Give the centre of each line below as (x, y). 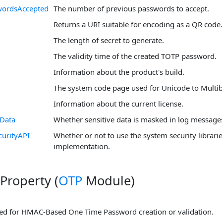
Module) (109, 181)
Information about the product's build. (119, 72)
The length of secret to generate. (109, 40)
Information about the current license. (118, 104)
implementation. (82, 146)
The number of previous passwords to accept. (131, 8)
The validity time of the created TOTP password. (135, 56)
